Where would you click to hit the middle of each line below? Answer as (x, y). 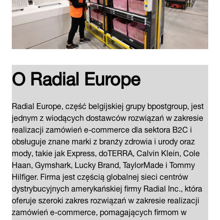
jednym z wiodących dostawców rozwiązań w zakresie (108, 117)
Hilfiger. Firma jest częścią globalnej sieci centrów (100, 176)
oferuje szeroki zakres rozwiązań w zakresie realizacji (106, 199)
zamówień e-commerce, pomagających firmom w (99, 211)
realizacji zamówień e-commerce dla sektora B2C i (102, 128)
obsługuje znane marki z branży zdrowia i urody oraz (103, 140)
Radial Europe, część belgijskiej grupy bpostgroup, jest (108, 105)
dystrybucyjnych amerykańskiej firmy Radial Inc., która (107, 187)
